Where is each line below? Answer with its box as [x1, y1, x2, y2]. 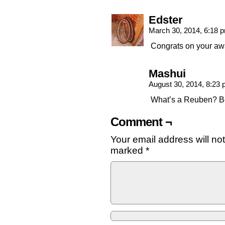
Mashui [149, 68, 186, 80]
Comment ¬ [110, 116, 172, 129]
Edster [149, 14, 183, 26]
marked [110, 145, 146, 156]
